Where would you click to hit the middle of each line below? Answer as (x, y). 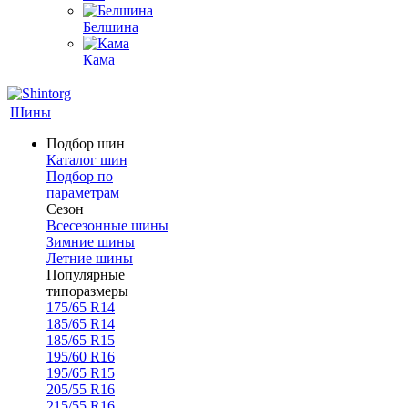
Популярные (86, 275)
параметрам (83, 193)
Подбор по (80, 176)
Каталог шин (87, 160)
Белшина (111, 27)
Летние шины (90, 258)
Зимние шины (91, 242)
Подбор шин (86, 143)
